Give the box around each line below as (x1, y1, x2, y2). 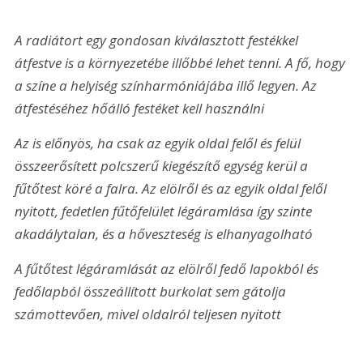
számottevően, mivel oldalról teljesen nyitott (15, 305, 282, 324)
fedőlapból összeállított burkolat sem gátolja (15, 282, 290, 301)
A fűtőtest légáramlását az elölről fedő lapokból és (15, 259, 322, 279)
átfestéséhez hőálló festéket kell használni (15, 98, 265, 117)
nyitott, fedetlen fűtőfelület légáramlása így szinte (15, 202, 316, 221)
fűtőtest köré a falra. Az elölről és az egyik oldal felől (15, 179, 331, 199)
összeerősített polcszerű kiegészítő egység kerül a (15, 156, 312, 176)
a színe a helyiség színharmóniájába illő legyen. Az (15, 75, 321, 95)
